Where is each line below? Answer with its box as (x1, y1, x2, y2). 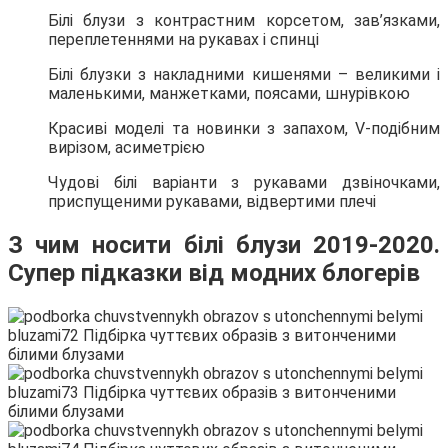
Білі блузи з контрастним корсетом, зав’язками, (48, 10, 440, 30)
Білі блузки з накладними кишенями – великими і (48, 64, 440, 84)
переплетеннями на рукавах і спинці (48, 29, 319, 49)
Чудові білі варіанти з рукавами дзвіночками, (48, 172, 440, 192)
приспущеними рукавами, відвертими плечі (48, 191, 376, 211)
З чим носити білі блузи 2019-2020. (8, 230, 440, 259)
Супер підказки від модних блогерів (8, 258, 420, 287)
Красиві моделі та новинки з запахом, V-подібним (48, 118, 440, 138)
